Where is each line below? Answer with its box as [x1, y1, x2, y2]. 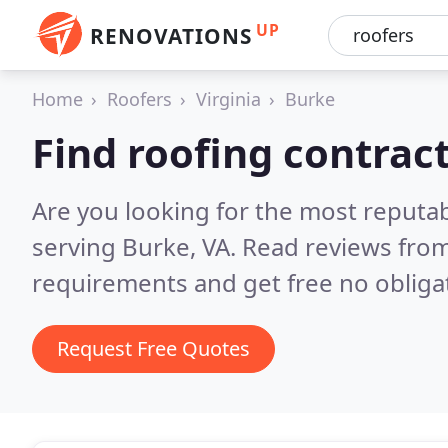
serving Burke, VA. [32, 230, 242, 263]
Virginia [196, 87, 261, 111]
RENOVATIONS [90, 22, 252, 50]
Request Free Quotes [57, 335, 250, 362]
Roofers [107, 87, 172, 111]
